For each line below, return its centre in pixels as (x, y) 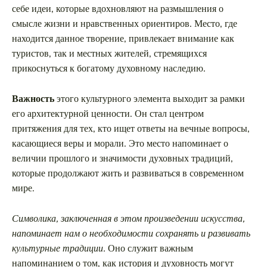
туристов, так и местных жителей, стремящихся (109, 53)
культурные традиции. (59, 248)
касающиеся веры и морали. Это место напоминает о (120, 143)
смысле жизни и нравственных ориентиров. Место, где (125, 24)
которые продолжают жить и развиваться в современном (128, 173)
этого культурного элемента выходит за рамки (150, 99)
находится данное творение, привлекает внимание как (123, 38)
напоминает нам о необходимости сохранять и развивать (131, 233)
